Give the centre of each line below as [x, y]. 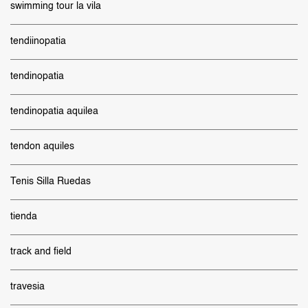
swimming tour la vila [56, 6]
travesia [27, 287]
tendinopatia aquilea [54, 111]
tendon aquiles [42, 146]
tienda [24, 217]
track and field [41, 252]
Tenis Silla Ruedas [51, 181]
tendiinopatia [38, 41]
